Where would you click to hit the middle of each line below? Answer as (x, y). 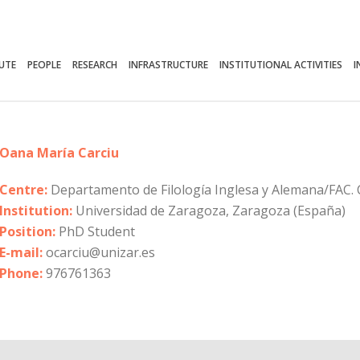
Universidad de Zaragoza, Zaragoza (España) (209, 211)
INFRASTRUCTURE (169, 65)
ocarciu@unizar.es (99, 252)
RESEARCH (95, 65)
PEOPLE (45, 65)
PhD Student (95, 231)
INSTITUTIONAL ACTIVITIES (281, 65)
